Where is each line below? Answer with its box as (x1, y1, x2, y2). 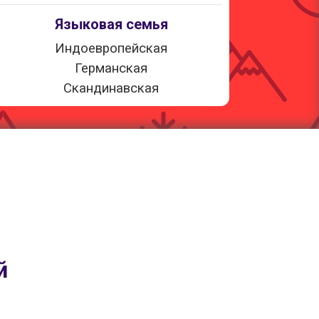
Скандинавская (63, 81, 159, 95)
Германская (75, 61, 147, 75)
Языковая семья (54, 17, 168, 32)
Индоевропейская (55, 41, 167, 56)
